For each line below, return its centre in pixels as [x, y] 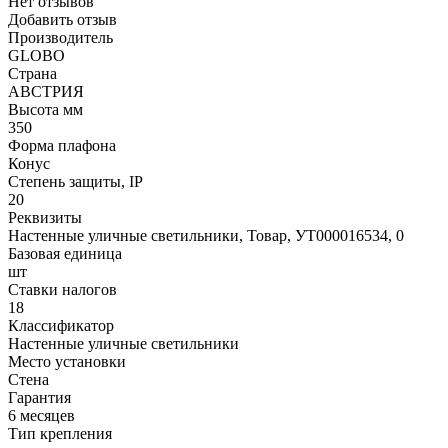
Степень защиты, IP [75, 181]
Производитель [60, 37]
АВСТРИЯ [46, 91]
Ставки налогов [62, 289]
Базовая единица [65, 253]
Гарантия [39, 397]
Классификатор [61, 325]
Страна [32, 73]
